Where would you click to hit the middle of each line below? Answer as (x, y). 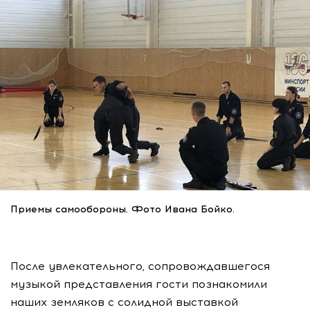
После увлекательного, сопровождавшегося (140, 266)
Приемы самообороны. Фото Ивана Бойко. (122, 209)
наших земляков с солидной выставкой (124, 302)
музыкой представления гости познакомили (139, 284)
